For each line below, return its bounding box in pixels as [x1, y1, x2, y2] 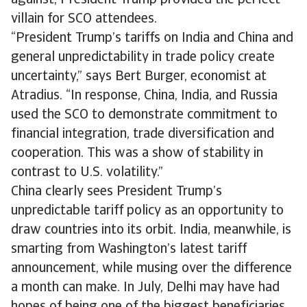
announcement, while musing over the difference [11, 262, 292, 275]
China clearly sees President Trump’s [11, 185, 222, 199]
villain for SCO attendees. [11, 12, 160, 26]
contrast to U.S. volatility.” [11, 166, 163, 180]
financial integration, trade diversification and [11, 127, 274, 141]
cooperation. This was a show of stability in [11, 147, 263, 160]
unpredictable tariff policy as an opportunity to [11, 204, 284, 218]
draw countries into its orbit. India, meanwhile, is [11, 223, 291, 237]
